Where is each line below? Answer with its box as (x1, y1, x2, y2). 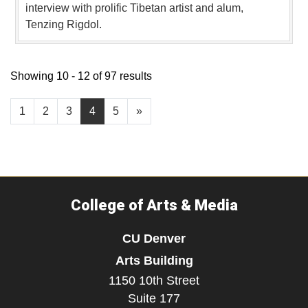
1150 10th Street (109, 274, 199, 288)
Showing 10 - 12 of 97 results (10, 70, 152, 82)
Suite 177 (128, 291, 180, 306)
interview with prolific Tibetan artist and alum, (25, 2, 243, 14)
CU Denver (122, 231, 186, 246)
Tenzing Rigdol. (25, 19, 102, 31)
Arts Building (115, 253, 193, 268)
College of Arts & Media (70, 197, 238, 214)
